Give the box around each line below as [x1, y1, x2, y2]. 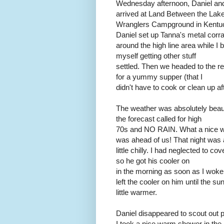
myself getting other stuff [116, 51, 196, 60]
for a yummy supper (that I [116, 72, 202, 81]
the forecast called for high [116, 114, 201, 123]
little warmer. [116, 187, 157, 196]
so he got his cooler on [116, 156, 189, 165]
